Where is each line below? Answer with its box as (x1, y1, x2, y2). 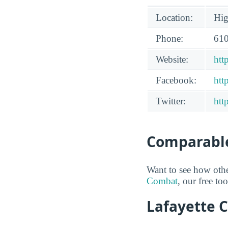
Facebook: (156, 75, 196, 86)
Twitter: (156, 96, 186, 107)
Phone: (156, 33, 183, 44)
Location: (156, 12, 193, 23)
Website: (156, 54, 188, 65)
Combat (147, 176, 178, 187)
